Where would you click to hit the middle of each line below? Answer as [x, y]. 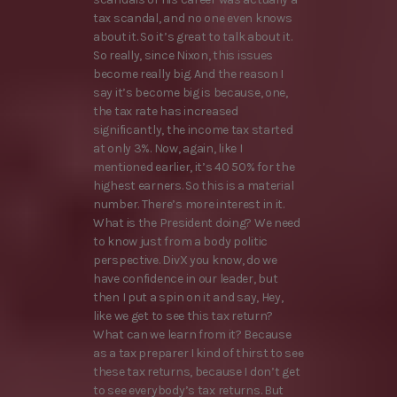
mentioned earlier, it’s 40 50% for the [194, 167]
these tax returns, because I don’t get [197, 372]
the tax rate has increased [166, 112]
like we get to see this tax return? [183, 316]
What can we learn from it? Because [192, 335]
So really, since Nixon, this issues [183, 56]
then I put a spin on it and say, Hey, [188, 298]
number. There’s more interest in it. [189, 205]
